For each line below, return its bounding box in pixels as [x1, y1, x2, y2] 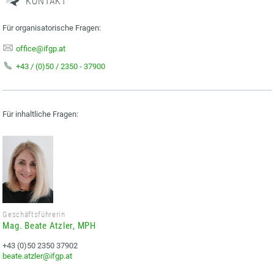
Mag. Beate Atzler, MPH [2, 220, 96, 231]
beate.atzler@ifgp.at [2, 251, 73, 261]
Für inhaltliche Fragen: [2, 109, 79, 119]
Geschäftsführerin [2, 209, 65, 219]
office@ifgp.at [16, 44, 66, 53]
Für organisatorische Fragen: [2, 23, 102, 32]
